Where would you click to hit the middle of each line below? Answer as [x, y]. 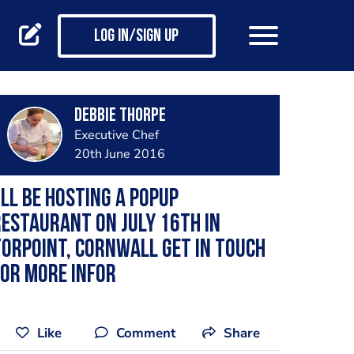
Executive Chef [116, 135]
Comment [146, 333]
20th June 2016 [119, 154]
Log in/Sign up [136, 37]
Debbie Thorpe [120, 116]
